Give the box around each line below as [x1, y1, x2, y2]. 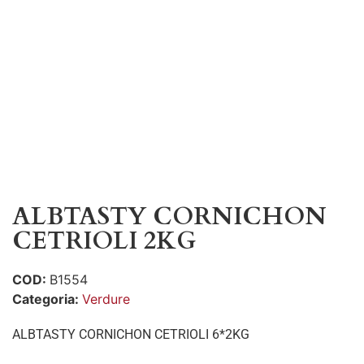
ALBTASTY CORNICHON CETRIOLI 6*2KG [12, 327, 249, 342]
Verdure [82, 291, 130, 307]
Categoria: [12, 291, 82, 307]
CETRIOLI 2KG [12, 224, 196, 258]
